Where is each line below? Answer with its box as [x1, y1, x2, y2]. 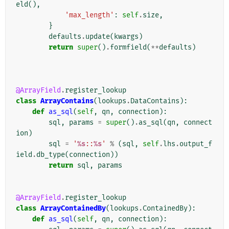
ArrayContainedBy [40, 204, 106, 213]
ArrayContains [40, 97, 94, 106]
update [85, 32, 110, 41]
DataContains [130, 97, 179, 106]
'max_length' [65, 11, 114, 20]
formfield [110, 43, 147, 52]
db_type [36, 150, 65, 159]
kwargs [114, 32, 139, 41]
